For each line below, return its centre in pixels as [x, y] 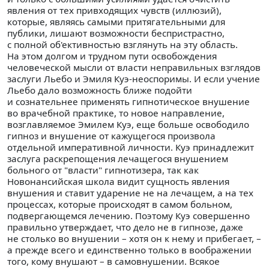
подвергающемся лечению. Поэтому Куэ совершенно [128, 216]
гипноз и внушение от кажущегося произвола [111, 136]
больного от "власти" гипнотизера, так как [103, 170]
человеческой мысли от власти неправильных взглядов [134, 68]
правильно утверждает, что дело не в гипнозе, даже [125, 227]
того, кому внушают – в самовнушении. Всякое [113, 261]
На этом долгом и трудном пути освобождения [112, 56]
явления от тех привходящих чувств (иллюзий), [114, 11]
